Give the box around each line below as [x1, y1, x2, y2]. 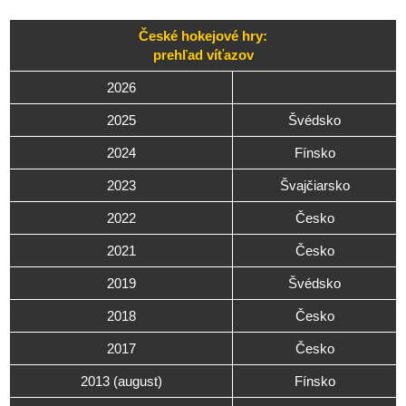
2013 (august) [80, 373, 162, 390]
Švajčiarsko [279, 178, 350, 194]
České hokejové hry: [139, 28, 267, 44]
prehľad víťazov [152, 47, 254, 63]
